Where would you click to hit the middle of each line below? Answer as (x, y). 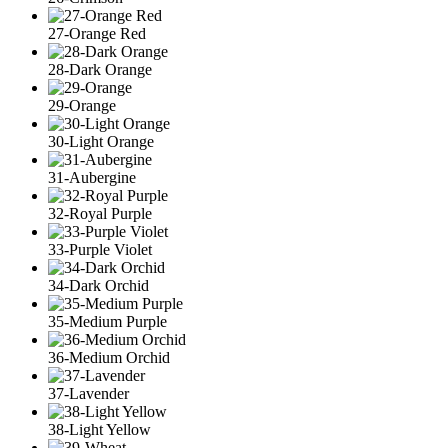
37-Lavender (88, 393)
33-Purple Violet (100, 249)
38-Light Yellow (99, 429)
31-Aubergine (92, 177)
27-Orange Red (97, 33)
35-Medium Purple (107, 321)
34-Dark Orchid (98, 285)
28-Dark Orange (100, 69)
